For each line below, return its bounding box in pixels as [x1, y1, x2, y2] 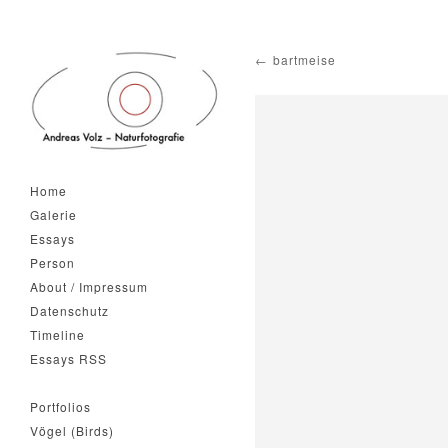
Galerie [30, 206, 77, 223]
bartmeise [273, 51, 336, 68]
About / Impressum [30, 278, 148, 295]
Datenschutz [30, 302, 109, 319]
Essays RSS [30, 350, 107, 367]
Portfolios [30, 398, 91, 415]
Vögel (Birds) [30, 422, 114, 439]
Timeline [30, 326, 85, 343]
